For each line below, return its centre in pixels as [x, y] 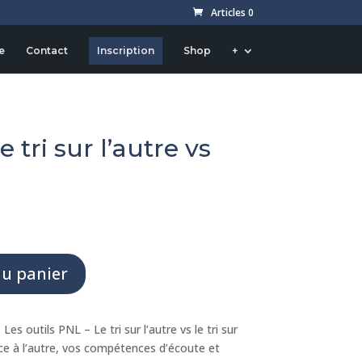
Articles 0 [232, 13]
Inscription [125, 51]
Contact [46, 51]
